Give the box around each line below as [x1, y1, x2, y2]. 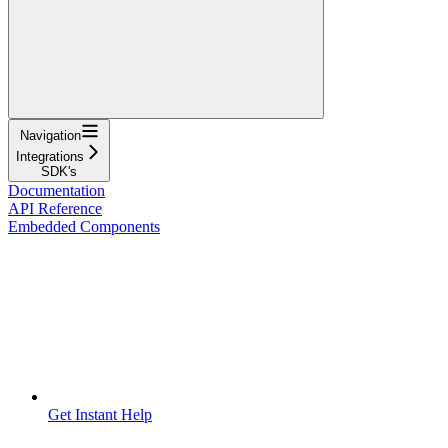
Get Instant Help [48, 405, 152, 423]
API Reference [8, 199, 102, 217]
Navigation [19, 127, 81, 143]
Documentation [8, 181, 105, 199]
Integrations [16, 148, 84, 164]
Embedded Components [8, 217, 160, 235]
